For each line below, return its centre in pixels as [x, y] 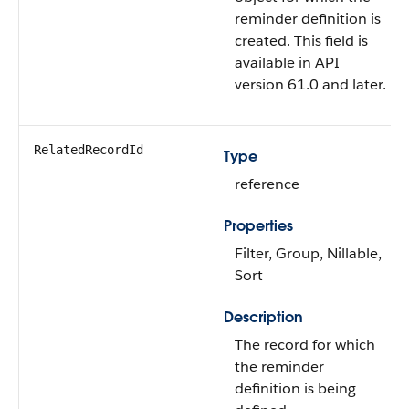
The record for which [305, 345]
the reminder [279, 367]
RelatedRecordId [89, 150]
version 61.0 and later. [310, 84]
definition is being [295, 388]
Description [263, 317]
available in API [287, 63]
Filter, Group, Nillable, [308, 253]
